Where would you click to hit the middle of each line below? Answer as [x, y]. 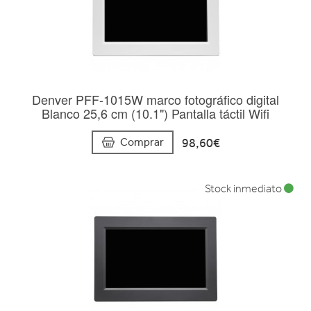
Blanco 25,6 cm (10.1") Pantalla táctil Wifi [155, 113]
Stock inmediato [244, 189]
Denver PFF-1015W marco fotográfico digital [155, 99]
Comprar [142, 142]
